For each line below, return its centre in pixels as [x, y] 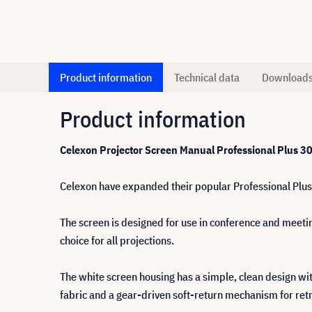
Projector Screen [140, 150]
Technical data [207, 77]
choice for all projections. [117, 240]
